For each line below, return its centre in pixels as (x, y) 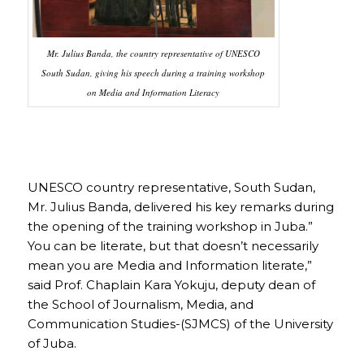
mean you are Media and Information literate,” (169, 265)
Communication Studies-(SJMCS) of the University (180, 323)
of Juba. (52, 343)
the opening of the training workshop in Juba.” (170, 226)
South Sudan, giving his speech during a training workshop (154, 73)
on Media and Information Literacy (154, 93)
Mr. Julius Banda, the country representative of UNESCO (153, 54)
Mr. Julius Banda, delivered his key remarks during (180, 206)
